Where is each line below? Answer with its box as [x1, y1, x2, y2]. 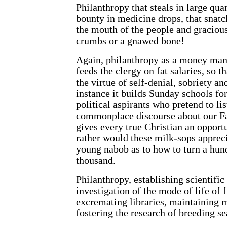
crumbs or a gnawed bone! [76, 35, 184, 47]
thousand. [76, 155, 116, 166]
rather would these [76, 133, 155, 144]
